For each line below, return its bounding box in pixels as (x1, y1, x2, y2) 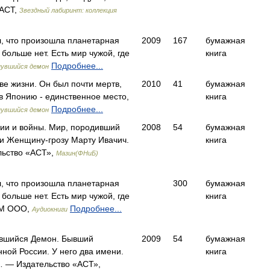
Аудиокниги (32, 206, 67, 213)
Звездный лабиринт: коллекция (19, 7, 117, 14)
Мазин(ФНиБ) (56, 149, 98, 157)
